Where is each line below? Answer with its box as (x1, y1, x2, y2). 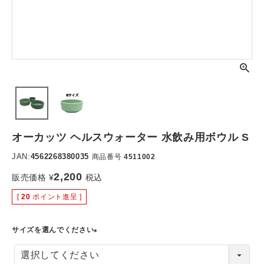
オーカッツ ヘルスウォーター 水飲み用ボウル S (12, 131, 249, 143)
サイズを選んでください (12, 226, 94, 234)
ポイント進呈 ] (32, 193, 82, 201)
